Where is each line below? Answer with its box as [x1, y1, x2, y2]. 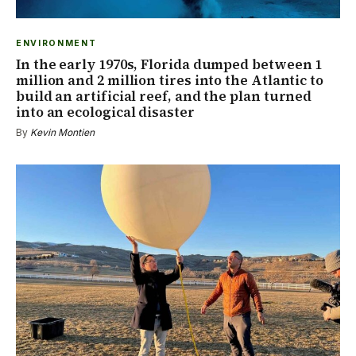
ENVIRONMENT [16, 38, 97, 49]
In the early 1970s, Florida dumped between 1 [16, 55, 323, 75]
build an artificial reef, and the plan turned [16, 87, 312, 106]
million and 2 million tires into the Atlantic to [16, 71, 323, 91]
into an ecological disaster [16, 103, 195, 122]
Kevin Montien [30, 126, 95, 139]
